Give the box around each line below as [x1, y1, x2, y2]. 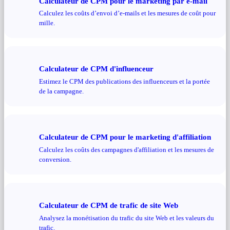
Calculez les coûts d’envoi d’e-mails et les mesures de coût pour [39, 9, 216, 17]
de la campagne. [39, 87, 84, 95]
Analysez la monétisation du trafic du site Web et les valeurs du [39, 214, 214, 222]
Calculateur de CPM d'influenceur [39, 64, 154, 73]
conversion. [39, 155, 71, 163]
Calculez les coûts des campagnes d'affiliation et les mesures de [39, 145, 214, 154]
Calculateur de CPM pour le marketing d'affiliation [39, 132, 211, 142]
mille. [39, 19, 55, 27]
